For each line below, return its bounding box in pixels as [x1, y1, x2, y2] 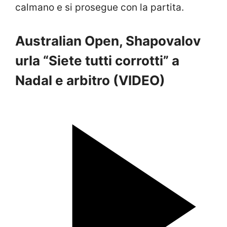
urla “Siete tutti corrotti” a [15, 53, 179, 69]
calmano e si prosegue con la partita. [15, 1, 184, 13]
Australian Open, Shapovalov [15, 33, 201, 49]
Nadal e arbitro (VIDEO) [15, 72, 165, 89]
